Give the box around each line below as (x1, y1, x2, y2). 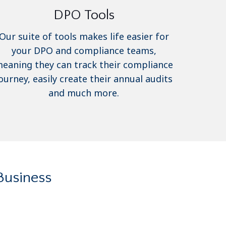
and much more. (48, 86, 119, 99)
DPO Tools (53, 7, 115, 23)
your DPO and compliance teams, (11, 44, 156, 56)
